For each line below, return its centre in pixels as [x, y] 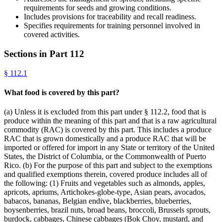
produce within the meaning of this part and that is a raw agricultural [110, 121]
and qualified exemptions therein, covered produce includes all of [106, 174]
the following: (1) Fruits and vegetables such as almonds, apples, [105, 183]
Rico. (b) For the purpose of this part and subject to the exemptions [108, 166]
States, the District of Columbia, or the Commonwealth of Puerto [105, 157]
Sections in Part [37, 54]
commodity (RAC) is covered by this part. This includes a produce [108, 130]
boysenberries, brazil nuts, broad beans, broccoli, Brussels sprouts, [107, 210]
